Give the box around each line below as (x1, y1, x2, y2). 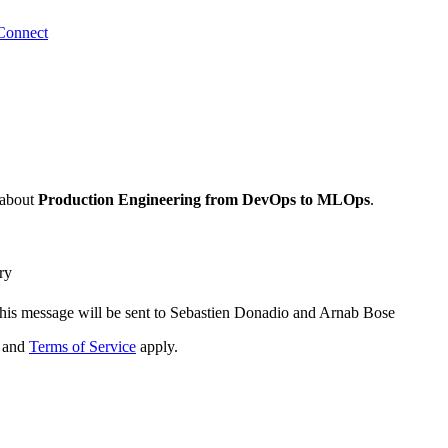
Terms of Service (29, 338, 136, 356)
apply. (136, 338, 178, 356)
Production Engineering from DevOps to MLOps (38, 191, 370, 209)
